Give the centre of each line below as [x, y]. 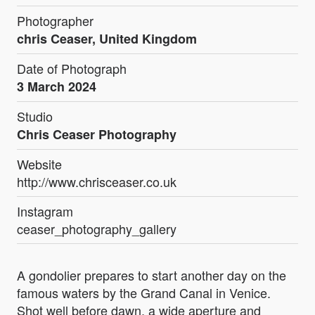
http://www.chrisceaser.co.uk [97, 181]
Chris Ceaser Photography [97, 134]
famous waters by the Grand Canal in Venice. [144, 292]
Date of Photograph [72, 68]
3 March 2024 [57, 86]
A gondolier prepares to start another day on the [152, 275]
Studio [35, 116]
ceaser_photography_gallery [97, 228]
